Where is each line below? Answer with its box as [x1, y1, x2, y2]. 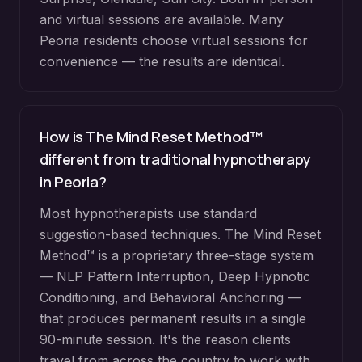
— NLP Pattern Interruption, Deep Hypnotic [40, 268, 310, 284]
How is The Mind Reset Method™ [40, 127, 263, 146]
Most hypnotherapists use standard [40, 205, 257, 221]
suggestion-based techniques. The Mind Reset [40, 226, 321, 242]
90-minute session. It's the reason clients [40, 331, 291, 347]
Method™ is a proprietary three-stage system [40, 247, 314, 263]
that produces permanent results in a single [40, 310, 306, 326]
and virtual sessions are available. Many [40, 11, 284, 27]
